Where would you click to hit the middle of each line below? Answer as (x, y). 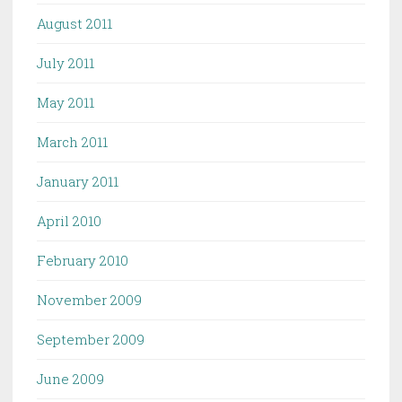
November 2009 (89, 299)
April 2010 (69, 220)
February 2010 (83, 260)
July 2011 (66, 62)
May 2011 (66, 102)
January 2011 (78, 181)
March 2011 (72, 141)
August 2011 (74, 23)
